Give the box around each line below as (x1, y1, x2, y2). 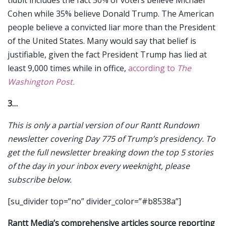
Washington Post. (8, 76, 75, 88)
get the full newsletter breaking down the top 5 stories (8, 147, 213, 158)
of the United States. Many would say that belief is (8, 35, 196, 47)
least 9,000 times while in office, (8, 63, 128, 74)
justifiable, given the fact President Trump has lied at (8, 49, 207, 61)
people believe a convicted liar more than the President (8, 22, 215, 33)
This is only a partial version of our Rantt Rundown (8, 120, 199, 131)
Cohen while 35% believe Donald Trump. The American (8, 8, 214, 20)
